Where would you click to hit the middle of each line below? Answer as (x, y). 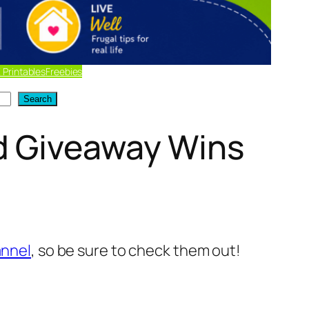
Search (38, 99)
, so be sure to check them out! (136, 251)
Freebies (64, 72)
